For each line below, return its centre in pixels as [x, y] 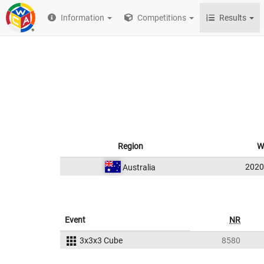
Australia [138, 167]
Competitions [161, 18]
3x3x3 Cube [101, 240]
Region [130, 146]
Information [83, 18]
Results [233, 18]
